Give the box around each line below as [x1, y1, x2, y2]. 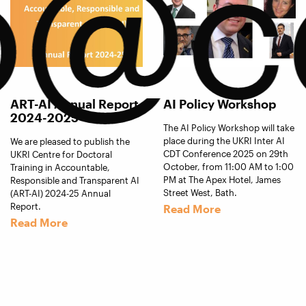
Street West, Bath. [163, 186, 237, 198]
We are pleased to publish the [10, 135, 130, 147]
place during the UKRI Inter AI [163, 135, 285, 146]
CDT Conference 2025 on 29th [163, 148, 288, 159]
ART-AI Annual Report [10, 96, 139, 111]
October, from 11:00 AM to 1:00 [163, 161, 294, 172]
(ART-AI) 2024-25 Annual [10, 187, 111, 199]
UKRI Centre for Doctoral [10, 148, 112, 160]
